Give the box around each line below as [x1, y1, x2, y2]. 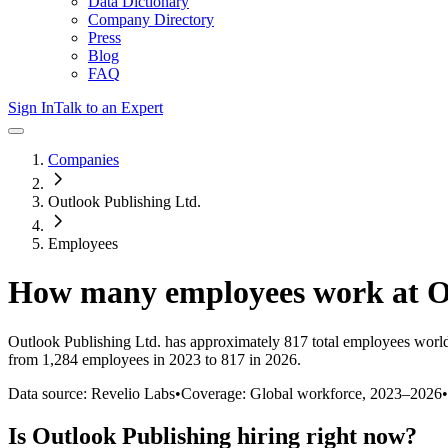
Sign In [8, 99, 54, 116]
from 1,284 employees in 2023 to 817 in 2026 [8, 350, 297, 368]
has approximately [161, 332, 280, 350]
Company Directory [88, 11, 214, 28]
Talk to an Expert [54, 99, 163, 116]
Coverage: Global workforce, [181, 384, 370, 402]
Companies [48, 151, 119, 168]
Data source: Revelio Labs [8, 384, 175, 402]
